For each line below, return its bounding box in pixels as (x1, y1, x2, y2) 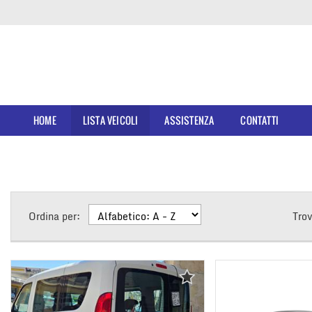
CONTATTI (240, 113, 279, 127)
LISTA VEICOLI (82, 113, 139, 127)
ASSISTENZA (164, 113, 214, 127)
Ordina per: (29, 208, 80, 224)
